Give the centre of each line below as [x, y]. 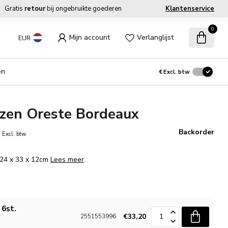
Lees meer [67, 160]
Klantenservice [190, 9]
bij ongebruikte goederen [83, 9]
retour [35, 9]
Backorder [196, 132]
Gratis [14, 9]
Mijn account [89, 37]
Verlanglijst [155, 37]
